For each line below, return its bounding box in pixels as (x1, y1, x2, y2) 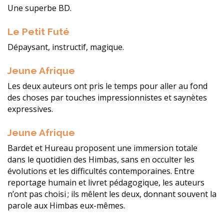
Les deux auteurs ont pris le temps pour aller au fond (7, 80, 207, 92)
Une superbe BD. (7, 2, 71, 14)
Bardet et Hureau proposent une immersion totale (7, 142, 197, 154)
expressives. (7, 103, 53, 115)
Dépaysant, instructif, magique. (7, 41, 124, 53)
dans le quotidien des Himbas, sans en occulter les (7, 154, 194, 165)
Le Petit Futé (7, 26, 69, 37)
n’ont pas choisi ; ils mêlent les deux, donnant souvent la (7, 188, 216, 200)
